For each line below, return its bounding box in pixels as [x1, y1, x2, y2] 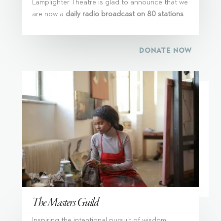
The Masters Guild [32, 196, 99, 210]
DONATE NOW [139, 46, 192, 55]
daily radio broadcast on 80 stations [65, 10, 184, 19]
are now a [32, 10, 66, 19]
